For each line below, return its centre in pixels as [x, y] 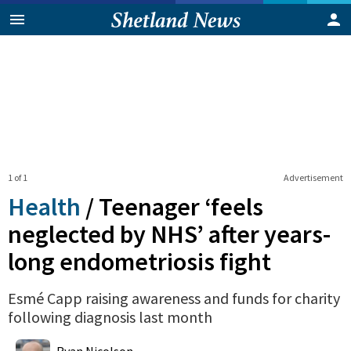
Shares [118, 338]
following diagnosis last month [110, 317]
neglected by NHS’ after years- [169, 234]
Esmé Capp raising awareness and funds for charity [174, 298]
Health [44, 206]
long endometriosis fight [139, 261]
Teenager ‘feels [181, 206]
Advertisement [313, 177]
